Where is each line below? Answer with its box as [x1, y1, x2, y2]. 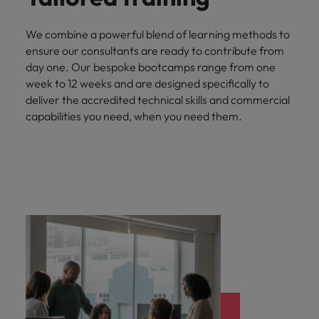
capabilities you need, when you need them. [26, 109, 244, 124]
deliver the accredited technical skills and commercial [26, 93, 290, 108]
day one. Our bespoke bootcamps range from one [26, 60, 276, 75]
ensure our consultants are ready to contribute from [26, 43, 284, 58]
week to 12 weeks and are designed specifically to [26, 76, 269, 91]
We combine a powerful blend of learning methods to [26, 27, 290, 42]
